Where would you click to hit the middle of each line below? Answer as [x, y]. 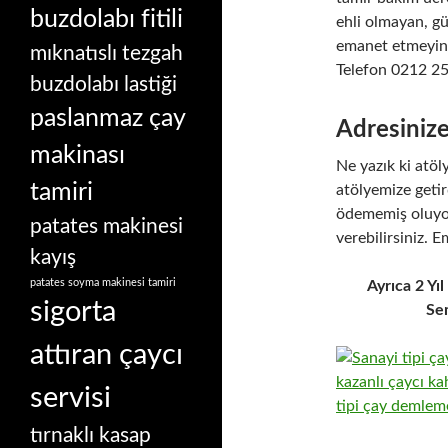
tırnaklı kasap [90, 435]
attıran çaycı [106, 354]
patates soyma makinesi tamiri [103, 282]
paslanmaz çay [107, 118]
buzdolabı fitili [106, 19]
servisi [70, 397]
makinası [77, 155]
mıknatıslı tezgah [106, 53]
